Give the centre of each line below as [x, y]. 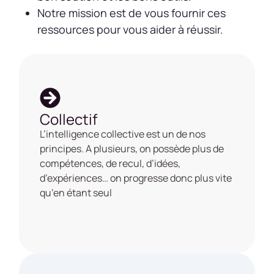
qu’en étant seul [76, 192]
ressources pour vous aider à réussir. [130, 30]
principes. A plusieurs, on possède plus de [132, 148]
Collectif [69, 119]
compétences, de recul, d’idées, [110, 163]
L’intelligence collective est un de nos [123, 134]
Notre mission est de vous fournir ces [131, 13]
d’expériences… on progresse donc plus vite [136, 178]
